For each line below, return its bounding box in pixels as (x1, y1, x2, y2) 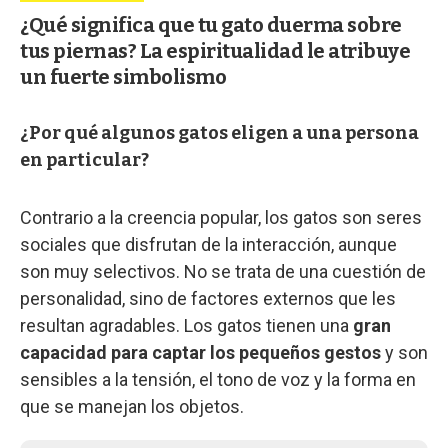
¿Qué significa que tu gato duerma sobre (20, 12, 402, 37)
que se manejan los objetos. (20, 395, 244, 417)
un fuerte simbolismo (20, 64, 226, 89)
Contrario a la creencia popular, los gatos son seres (20, 206, 422, 228)
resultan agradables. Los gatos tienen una (20, 314, 353, 336)
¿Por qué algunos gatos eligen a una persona (20, 121, 419, 144)
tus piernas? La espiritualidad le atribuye (20, 38, 410, 63)
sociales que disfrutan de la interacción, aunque (20, 233, 397, 255)
